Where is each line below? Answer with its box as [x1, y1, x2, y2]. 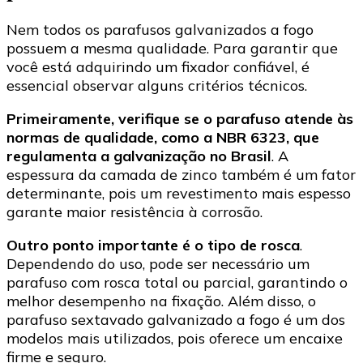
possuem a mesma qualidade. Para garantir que [6, 39, 338, 58]
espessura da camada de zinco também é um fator [6, 165, 356, 185]
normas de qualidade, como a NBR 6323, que [6, 128, 319, 147]
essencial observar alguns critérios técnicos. [6, 76, 307, 96]
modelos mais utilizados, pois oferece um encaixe [6, 329, 343, 348]
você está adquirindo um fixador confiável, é [6, 58, 310, 77]
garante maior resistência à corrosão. [6, 203, 263, 222]
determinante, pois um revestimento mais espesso [6, 184, 351, 203]
